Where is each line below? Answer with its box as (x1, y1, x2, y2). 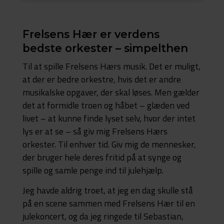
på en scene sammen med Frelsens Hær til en (22, 196, 195, 210)
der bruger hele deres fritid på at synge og (22, 150, 181, 164)
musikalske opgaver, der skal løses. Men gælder (22, 85, 199, 99)
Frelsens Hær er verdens (22, 27, 159, 40)
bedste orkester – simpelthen (22, 41, 188, 54)
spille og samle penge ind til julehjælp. (22, 163, 163, 177)
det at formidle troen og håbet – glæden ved (22, 98, 189, 112)
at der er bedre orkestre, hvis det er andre (22, 72, 181, 86)
